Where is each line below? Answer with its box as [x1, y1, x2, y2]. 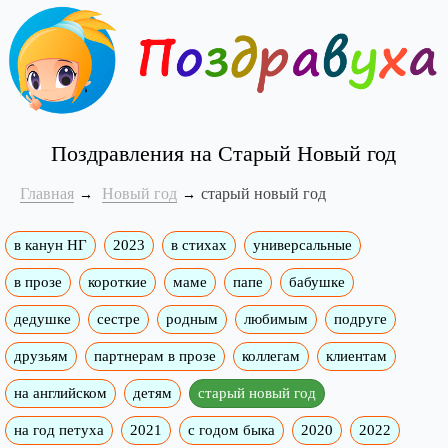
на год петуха [14, 422, 104, 439]
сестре [97, 311, 140, 328]
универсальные [253, 237, 352, 254]
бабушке [289, 274, 345, 291]
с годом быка [188, 422, 275, 439]
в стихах [171, 237, 227, 254]
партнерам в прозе [94, 348, 216, 365]
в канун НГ [14, 237, 87, 254]
